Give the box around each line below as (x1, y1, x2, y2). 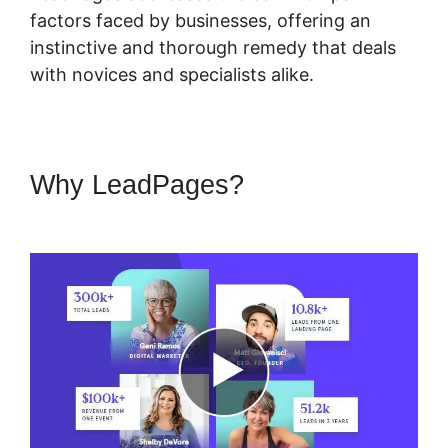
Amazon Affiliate (30, 201, 226, 232)
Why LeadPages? (30, 169, 252, 200)
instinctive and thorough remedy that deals (30, 36, 396, 58)
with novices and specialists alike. (30, 63, 314, 85)
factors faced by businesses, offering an (30, 9, 371, 31)
